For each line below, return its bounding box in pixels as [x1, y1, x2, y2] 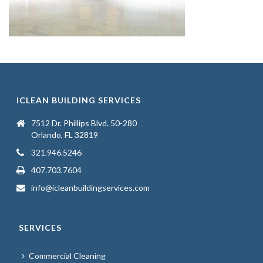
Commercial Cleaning [29, 251, 106, 261]
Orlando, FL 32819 [31, 130, 99, 140]
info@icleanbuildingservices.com [31, 183, 150, 193]
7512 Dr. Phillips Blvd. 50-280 [31, 118, 137, 128]
